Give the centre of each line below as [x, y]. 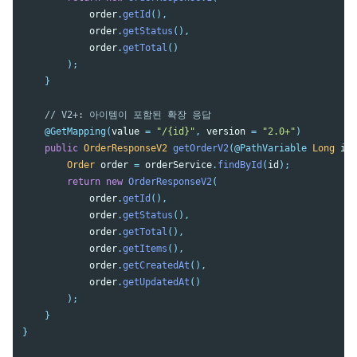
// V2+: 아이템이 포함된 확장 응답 [128, 114]
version [226, 131]
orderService [178, 165]
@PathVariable [271, 148]
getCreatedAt [156, 265]
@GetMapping [75, 131]
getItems [145, 248]
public [61, 148]
